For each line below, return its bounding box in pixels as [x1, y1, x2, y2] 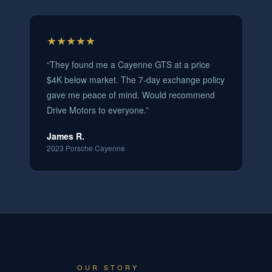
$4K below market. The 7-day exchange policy [47, 73, 225, 86]
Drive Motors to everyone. [47, 104, 146, 116]
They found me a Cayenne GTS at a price [50, 58, 210, 70]
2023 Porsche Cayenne [47, 143, 125, 153]
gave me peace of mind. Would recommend [47, 89, 215, 101]
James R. [47, 130, 84, 142]
